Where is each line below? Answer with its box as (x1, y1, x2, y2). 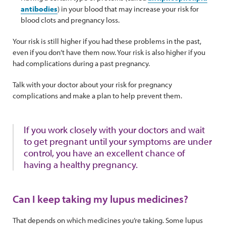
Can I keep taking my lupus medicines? (13, 192, 188, 205)
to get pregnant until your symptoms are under (24, 135, 212, 147)
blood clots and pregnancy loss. (21, 15, 121, 25)
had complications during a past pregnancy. (13, 59, 150, 68)
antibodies (21, 4, 58, 14)
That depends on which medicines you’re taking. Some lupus (13, 215, 203, 225)
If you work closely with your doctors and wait (24, 124, 205, 136)
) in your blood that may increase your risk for (58, 4, 199, 14)
